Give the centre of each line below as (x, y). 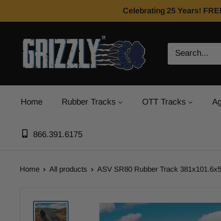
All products (68, 169)
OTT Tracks (164, 102)
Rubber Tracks (89, 102)
